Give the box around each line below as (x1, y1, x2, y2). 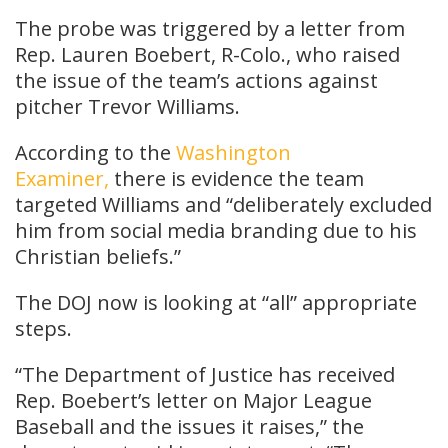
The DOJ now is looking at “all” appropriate (15, 288, 417, 316)
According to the (15, 138, 176, 166)
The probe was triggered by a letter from (15, 14, 405, 42)
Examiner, (15, 164, 109, 192)
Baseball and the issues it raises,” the (15, 412, 364, 440)
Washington (176, 138, 291, 166)
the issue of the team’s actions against (15, 66, 378, 94)
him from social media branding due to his (15, 216, 417, 244)
